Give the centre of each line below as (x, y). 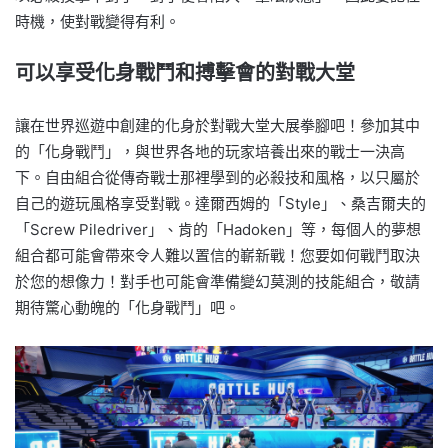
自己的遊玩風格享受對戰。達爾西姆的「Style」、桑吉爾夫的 (220, 203)
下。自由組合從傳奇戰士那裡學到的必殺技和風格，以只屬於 (217, 177)
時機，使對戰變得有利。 (97, 21)
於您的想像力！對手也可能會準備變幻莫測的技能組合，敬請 (217, 281)
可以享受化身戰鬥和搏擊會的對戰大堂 (185, 72)
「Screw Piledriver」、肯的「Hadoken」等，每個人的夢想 (218, 229)
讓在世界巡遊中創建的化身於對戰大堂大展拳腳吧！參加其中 (217, 125)
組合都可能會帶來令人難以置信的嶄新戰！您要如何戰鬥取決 (217, 255)
